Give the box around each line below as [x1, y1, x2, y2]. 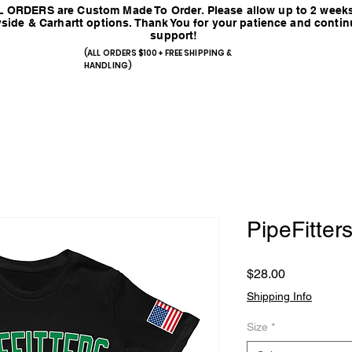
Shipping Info [247, 290, 312, 302]
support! [150, 29, 201, 42]
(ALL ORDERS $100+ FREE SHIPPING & [84, 47, 233, 59]
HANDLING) [84, 60, 132, 71]
